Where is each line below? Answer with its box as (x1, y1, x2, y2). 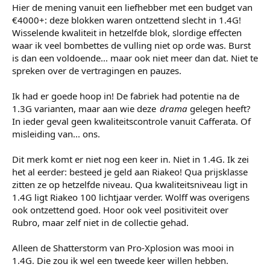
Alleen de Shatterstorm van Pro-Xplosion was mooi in (12, 241, 234, 254)
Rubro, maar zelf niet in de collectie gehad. (12, 216, 189, 228)
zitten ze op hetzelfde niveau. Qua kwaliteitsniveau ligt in (12, 178, 248, 190)
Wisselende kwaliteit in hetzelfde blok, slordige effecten (12, 26, 242, 39)
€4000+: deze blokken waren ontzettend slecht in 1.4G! (12, 13, 241, 26)
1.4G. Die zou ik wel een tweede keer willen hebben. (12, 254, 228, 266)
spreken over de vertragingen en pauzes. (12, 64, 181, 77)
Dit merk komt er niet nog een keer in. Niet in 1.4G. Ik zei (12, 152, 249, 165)
